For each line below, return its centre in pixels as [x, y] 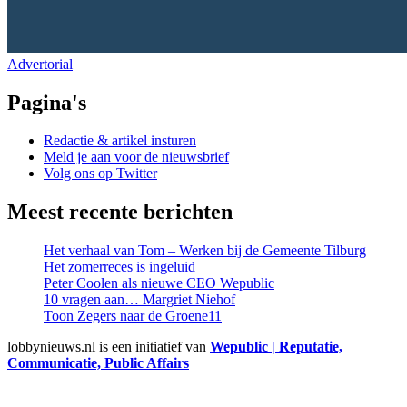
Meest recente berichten [120, 212]
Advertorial [40, 64]
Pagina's [47, 102]
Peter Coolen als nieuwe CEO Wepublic [159, 283]
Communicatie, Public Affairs [98, 363]
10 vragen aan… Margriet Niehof [139, 300]
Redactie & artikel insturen [120, 141]
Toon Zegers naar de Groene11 [133, 316]
